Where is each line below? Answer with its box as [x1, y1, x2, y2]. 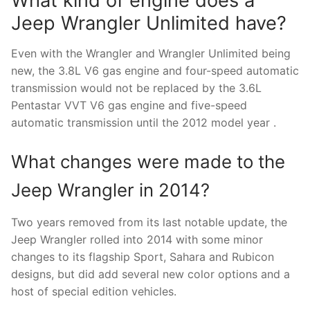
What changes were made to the [11, 150, 285, 172]
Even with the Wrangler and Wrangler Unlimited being [11, 46, 291, 61]
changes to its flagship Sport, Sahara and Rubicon [11, 249, 274, 264]
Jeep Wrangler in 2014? [11, 179, 210, 201]
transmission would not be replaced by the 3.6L [11, 81, 262, 95]
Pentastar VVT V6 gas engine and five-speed [11, 98, 247, 113]
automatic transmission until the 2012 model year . [11, 116, 276, 130]
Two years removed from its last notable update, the [11, 215, 287, 229]
